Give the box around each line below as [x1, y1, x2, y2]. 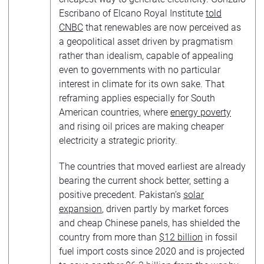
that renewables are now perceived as [83, 22, 241, 33]
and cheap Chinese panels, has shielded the [59, 217, 240, 229]
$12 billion [159, 232, 203, 243]
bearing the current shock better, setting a [59, 175, 229, 186]
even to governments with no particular [59, 64, 220, 75]
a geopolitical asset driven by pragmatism [59, 36, 233, 47]
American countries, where [59, 107, 170, 118]
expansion [59, 203, 102, 214]
